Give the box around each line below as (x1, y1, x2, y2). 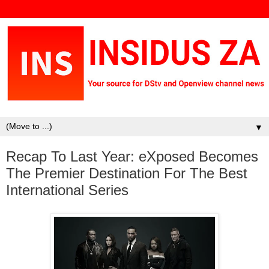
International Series (6, 181, 128, 198)
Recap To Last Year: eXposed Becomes (6, 148, 258, 165)
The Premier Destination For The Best (6, 165, 247, 181)
